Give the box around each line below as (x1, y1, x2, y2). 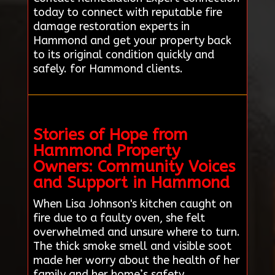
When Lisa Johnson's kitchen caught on (33, 196, 232, 211)
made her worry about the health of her (33, 253, 240, 267)
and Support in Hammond (33, 172, 230, 192)
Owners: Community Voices (33, 157, 235, 176)
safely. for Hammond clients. (33, 61, 183, 76)
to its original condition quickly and (33, 47, 214, 61)
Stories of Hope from (33, 125, 188, 144)
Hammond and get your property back (33, 33, 231, 47)
